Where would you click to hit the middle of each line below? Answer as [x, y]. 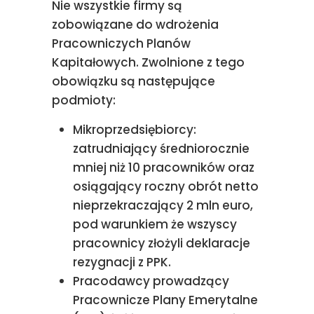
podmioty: [84, 100]
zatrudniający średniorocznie [161, 149]
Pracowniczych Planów [121, 43]
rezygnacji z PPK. [123, 262]
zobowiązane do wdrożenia [135, 25]
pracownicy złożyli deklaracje [162, 243]
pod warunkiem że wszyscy [155, 224]
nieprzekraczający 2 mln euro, [163, 205]
